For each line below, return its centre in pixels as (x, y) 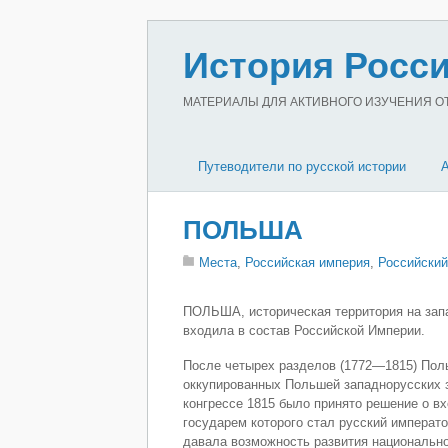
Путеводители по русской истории (302, 166)
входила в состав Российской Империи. (304, 330)
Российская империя (307, 262)
